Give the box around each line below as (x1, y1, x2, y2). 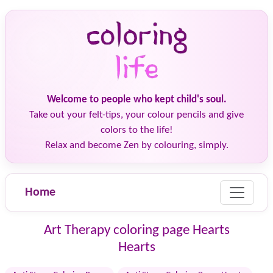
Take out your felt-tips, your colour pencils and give (29, 110, 244, 120)
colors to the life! (100, 125, 173, 135)
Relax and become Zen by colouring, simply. (44, 140, 229, 151)
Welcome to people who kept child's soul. (46, 94, 227, 105)
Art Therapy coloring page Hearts (43, 223, 230, 238)
